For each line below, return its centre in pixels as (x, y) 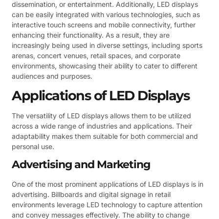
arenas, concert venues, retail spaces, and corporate (96, 56)
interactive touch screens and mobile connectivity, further (104, 25)
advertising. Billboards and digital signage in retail (91, 195)
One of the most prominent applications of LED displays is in (108, 184)
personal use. (33, 146)
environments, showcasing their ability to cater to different (105, 66)
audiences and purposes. (52, 76)
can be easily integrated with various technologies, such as (106, 15)
